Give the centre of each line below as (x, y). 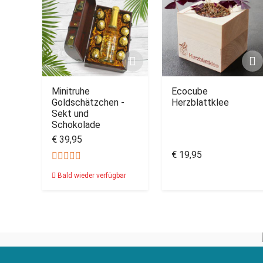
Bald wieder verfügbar (91, 176)
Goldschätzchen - (88, 102)
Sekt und (70, 114)
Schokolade (76, 125)
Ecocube (190, 91)
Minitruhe (71, 91)
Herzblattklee (200, 102)
